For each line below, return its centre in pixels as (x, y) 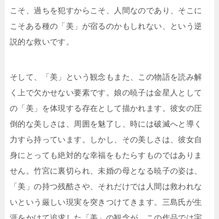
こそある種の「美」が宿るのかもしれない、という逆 (106, 26)
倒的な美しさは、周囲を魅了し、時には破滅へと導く (106, 124)
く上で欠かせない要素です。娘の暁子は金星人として (106, 93)
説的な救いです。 (42, 42)
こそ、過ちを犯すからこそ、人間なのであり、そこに (106, 11)
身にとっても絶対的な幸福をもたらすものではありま (106, 155)
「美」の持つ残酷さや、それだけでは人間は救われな (106, 187)
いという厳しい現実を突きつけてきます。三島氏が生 (106, 202)
